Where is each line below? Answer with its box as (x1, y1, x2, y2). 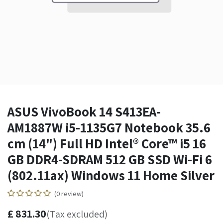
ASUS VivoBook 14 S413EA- (7, 103, 161, 120)
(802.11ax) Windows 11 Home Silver (7, 166, 215, 184)
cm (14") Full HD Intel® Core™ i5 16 (7, 134, 206, 152)
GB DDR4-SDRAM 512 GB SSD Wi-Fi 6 (7, 150, 212, 168)
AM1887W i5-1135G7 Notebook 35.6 (7, 118, 211, 136)
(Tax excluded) (46, 208, 108, 221)
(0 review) (54, 189, 84, 198)
